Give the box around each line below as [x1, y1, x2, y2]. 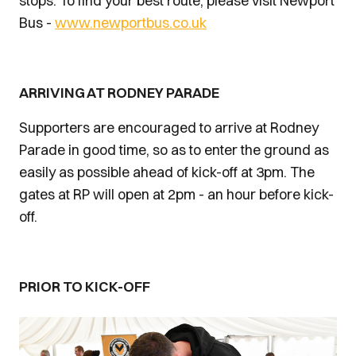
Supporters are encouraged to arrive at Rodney [19, 118, 319, 137]
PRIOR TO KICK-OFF [19, 277, 150, 296]
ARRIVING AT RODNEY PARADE [19, 83, 222, 102]
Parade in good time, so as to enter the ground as [19, 140, 329, 159]
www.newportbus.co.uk [55, 13, 207, 32]
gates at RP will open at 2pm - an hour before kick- [19, 184, 334, 203]
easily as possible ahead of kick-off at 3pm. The [19, 162, 315, 181]
